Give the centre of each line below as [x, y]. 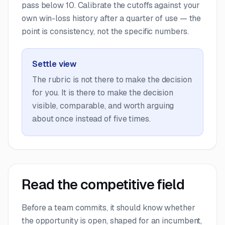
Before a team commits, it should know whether [108, 207]
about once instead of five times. [91, 119]
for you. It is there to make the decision [103, 92]
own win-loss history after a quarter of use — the [111, 18]
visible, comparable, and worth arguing [103, 105]
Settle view [54, 64]
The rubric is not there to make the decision [112, 79]
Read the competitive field [103, 184]
